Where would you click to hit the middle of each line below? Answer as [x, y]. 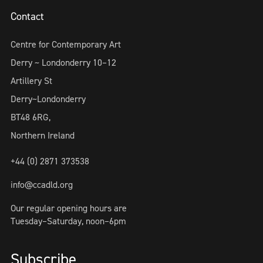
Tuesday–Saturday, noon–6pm [68, 221]
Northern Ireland [43, 135]
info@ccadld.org [42, 184]
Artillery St [31, 80]
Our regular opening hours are [69, 208]
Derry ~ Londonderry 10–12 [63, 62]
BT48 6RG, [31, 117]
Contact [27, 16]
